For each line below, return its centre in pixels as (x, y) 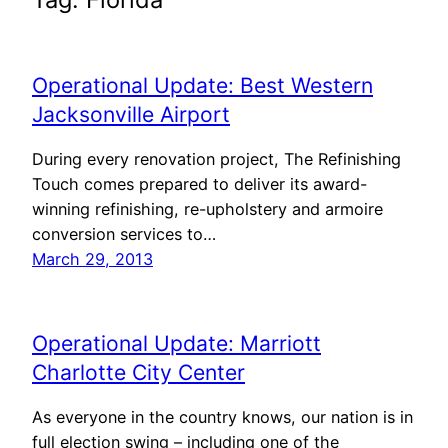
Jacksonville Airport (131, 114)
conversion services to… (124, 233)
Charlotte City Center (138, 372)
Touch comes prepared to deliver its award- (199, 183)
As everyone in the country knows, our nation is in (222, 416)
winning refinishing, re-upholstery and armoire (207, 208)
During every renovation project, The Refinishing (216, 158)
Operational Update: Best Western (202, 85)
